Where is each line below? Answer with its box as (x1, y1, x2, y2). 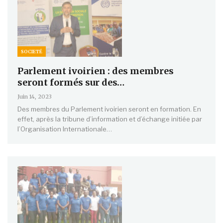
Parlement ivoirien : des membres (17, 65, 174, 77)
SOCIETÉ (21, 49, 42, 55)
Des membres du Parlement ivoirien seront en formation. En (17, 105, 201, 113)
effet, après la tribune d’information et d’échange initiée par (17, 115, 202, 123)
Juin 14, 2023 (17, 93, 52, 101)
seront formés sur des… (17, 77, 124, 89)
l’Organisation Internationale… (17, 125, 112, 133)
